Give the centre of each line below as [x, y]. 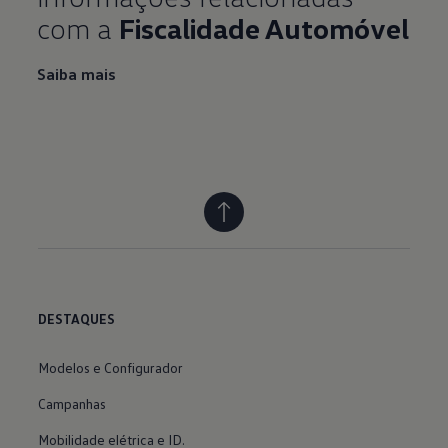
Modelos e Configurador [111, 367]
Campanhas [72, 403]
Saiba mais [77, 74]
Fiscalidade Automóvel [264, 28]
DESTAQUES [77, 319]
